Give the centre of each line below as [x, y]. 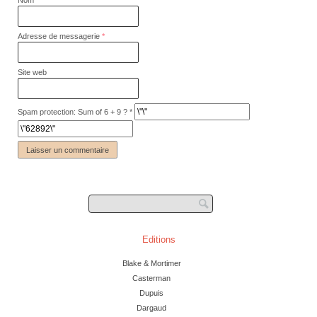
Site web [32, 73]
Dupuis [151, 293]
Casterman [151, 278]
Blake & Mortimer [151, 264]
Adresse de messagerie [60, 36]
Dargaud [151, 308]
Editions [158, 240]
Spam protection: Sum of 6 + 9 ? [73, 111]
